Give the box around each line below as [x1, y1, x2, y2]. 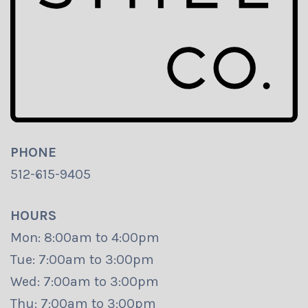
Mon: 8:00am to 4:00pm [10, 230, 159, 246]
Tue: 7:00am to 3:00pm [10, 252, 154, 268]
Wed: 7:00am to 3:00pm [10, 274, 159, 290]
